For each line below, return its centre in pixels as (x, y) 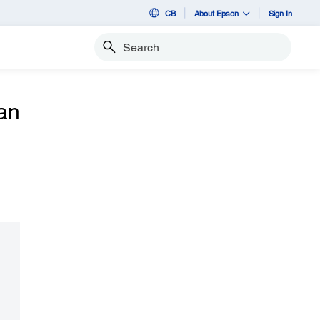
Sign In (280, 13)
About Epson (216, 13)
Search (109, 53)
